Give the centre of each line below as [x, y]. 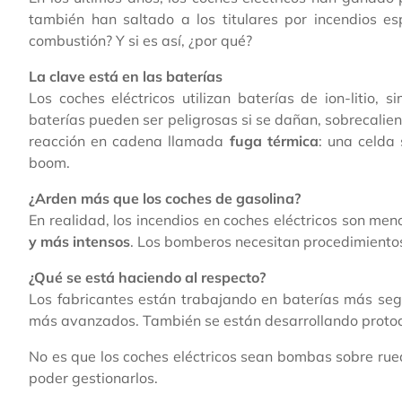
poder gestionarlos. [93, 377]
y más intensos [79, 241]
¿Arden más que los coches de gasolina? [165, 198]
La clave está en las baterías [126, 76]
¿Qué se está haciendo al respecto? [147, 277]
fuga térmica [274, 140]
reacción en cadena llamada [129, 140]
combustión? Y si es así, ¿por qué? [140, 40]
